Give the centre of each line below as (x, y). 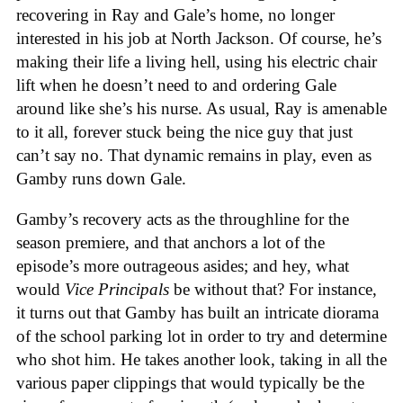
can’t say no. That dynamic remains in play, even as (194, 156)
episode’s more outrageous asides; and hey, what (183, 265)
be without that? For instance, (273, 289)
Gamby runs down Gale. (101, 179)
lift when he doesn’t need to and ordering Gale (176, 85)
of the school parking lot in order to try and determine (201, 336)
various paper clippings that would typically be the (190, 382)
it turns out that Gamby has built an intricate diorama (197, 312)
